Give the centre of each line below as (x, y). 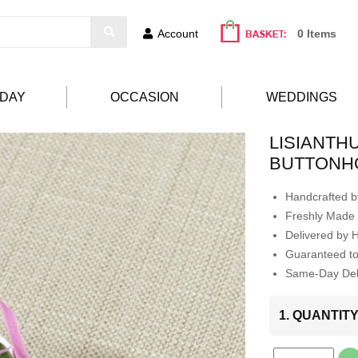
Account (178, 34)
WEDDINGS (302, 97)
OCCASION (144, 97)
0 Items (317, 34)
